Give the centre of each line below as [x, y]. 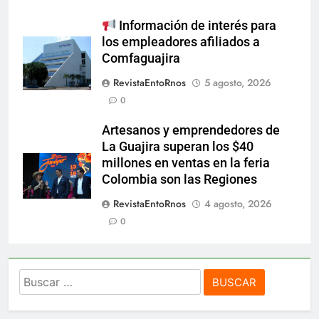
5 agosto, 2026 [238, 83]
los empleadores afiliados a [181, 42]
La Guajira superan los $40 [178, 147]
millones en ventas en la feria [186, 163]
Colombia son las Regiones [179, 180]
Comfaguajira [141, 59]
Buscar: [40, 278]
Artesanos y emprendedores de [191, 131]
